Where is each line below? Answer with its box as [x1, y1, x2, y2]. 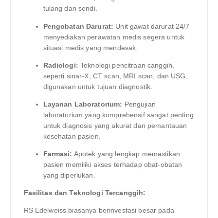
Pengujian [122, 100, 156, 108]
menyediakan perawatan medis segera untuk [43, 33, 185, 41]
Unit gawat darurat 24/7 [113, 22, 190, 30]
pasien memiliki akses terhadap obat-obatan [43, 160, 182, 168]
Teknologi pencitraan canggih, [78, 61, 175, 69]
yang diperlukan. [43, 171, 95, 179]
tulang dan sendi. [43, 4, 97, 13]
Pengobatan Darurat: [43, 22, 114, 30]
